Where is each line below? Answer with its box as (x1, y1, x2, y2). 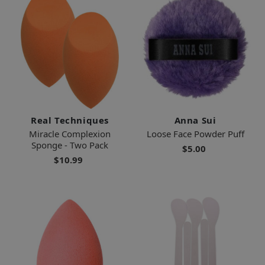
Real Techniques (31, 114, 109, 126)
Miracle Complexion (29, 127, 111, 140)
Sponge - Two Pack (31, 138, 108, 151)
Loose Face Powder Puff (146, 127, 244, 140)
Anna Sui (174, 114, 216, 126)
